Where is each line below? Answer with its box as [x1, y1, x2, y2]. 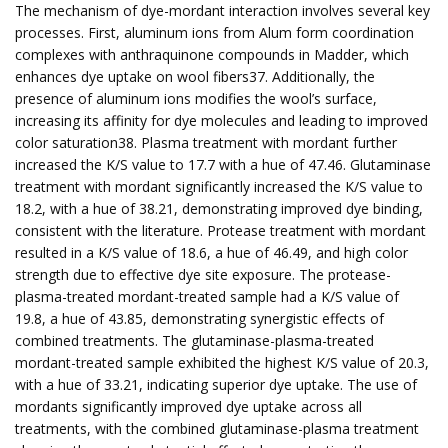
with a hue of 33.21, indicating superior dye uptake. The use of [15, 375, 417, 394]
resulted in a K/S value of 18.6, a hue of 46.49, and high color [15, 243, 408, 262]
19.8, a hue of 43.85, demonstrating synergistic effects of [15, 309, 384, 328]
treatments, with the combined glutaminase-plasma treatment [15, 419, 419, 438]
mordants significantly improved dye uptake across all [15, 397, 362, 416]
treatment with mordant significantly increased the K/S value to [15, 177, 423, 196]
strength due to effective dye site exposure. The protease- [15, 265, 391, 284]
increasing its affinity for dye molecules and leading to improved [15, 111, 428, 130]
